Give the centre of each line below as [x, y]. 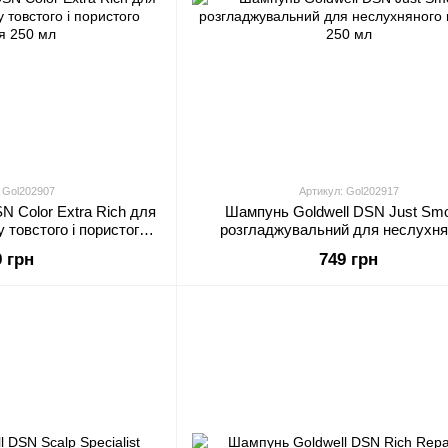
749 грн [348, 259]
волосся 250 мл [348, 247]
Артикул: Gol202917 [348, 191]
